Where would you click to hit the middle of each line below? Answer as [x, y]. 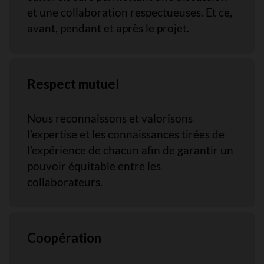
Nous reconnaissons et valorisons [110, 118]
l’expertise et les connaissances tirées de [126, 134]
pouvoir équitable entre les [94, 166]
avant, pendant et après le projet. [108, 28]
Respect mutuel [73, 84]
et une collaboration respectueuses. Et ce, [130, 12]
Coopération [64, 238]
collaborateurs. [65, 182]
